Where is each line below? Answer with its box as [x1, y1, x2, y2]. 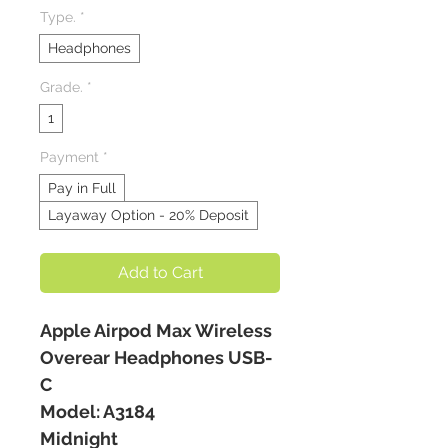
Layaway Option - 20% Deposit [48, 207, 249, 224]
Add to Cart [117, 263, 203, 283]
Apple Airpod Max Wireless [40, 320, 272, 342]
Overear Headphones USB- [40, 347, 273, 369]
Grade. [40, 79, 83, 96]
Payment [40, 149, 99, 166]
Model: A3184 [40, 401, 155, 423]
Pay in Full [48, 180, 116, 197]
